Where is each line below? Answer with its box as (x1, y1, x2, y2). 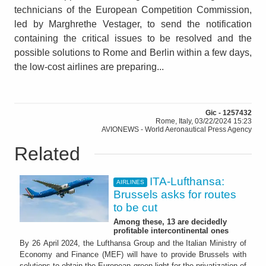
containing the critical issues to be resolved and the (14, 33, 252, 43)
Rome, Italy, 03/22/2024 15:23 (156, 116, 252, 125)
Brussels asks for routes (113, 188, 236, 201)
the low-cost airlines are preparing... (14, 61, 164, 72)
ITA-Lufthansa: (150, 175, 225, 188)
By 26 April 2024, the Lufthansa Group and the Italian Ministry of (20, 239, 246, 248)
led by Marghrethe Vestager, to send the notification (14, 18, 252, 29)
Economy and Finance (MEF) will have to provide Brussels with (20, 250, 246, 259)
